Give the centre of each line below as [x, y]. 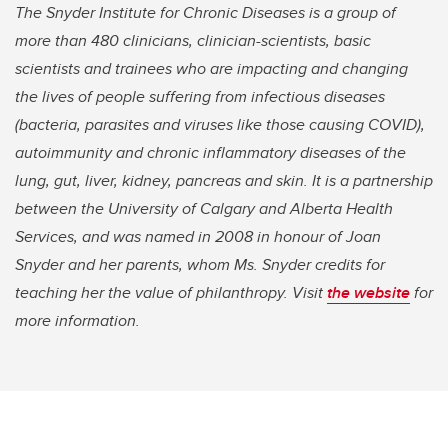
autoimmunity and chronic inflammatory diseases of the [210, 153]
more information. [81, 321]
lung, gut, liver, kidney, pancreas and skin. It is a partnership [224, 181]
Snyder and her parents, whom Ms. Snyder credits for [200, 265]
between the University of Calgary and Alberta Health [204, 209]
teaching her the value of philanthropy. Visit [171, 293]
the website [368, 293]
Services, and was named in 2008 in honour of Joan [198, 237]
